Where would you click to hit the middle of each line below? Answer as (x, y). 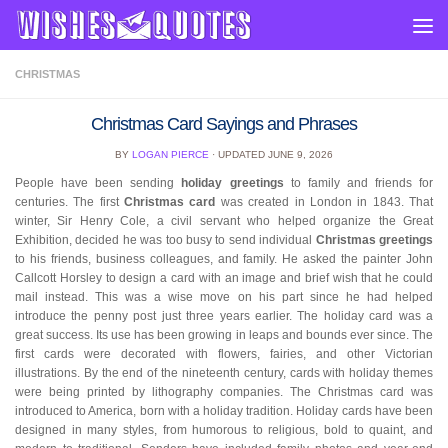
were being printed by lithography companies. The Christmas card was (224, 391)
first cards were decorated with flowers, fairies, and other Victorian (224, 353)
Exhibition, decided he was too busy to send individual (165, 239)
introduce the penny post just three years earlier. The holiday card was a (224, 315)
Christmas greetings (374, 239)
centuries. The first (70, 201)
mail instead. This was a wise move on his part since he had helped (224, 296)
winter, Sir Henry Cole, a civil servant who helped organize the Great (224, 220)
